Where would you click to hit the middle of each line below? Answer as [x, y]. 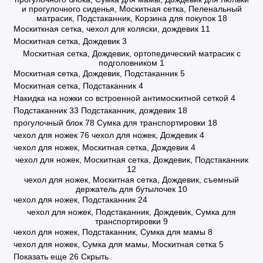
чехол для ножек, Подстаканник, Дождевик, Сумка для [131, 212]
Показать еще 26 [47, 257]
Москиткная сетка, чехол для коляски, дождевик [106, 29]
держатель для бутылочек [126, 189]
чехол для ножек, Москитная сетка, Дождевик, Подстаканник [131, 160]
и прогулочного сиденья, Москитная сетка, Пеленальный [131, 9]
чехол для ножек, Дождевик [144, 135]
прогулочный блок [48, 123]
